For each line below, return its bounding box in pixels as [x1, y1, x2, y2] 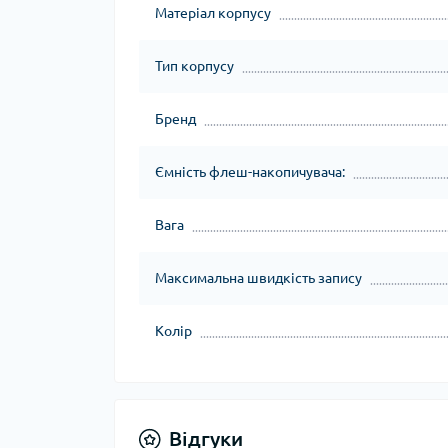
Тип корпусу [155, 58, 234, 74]
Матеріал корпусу [155, 5, 271, 21]
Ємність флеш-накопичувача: [155, 164, 345, 180]
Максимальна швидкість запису [155, 270, 362, 286]
